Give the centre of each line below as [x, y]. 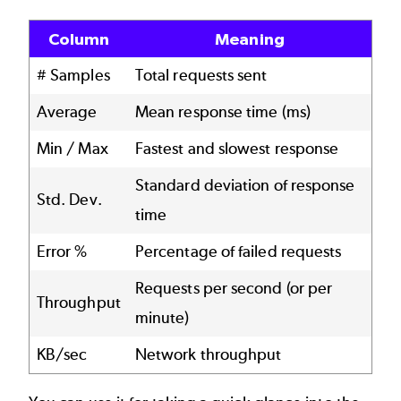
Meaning [250, 38]
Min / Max [73, 148]
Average [67, 111]
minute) [162, 317]
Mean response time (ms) [223, 111]
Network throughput [209, 354]
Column [79, 38]
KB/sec [62, 354]
